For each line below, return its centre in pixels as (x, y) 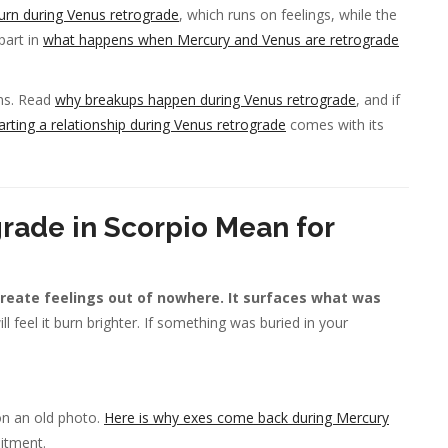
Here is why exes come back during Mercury (246, 418)
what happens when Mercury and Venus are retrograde (221, 39)
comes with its (335, 124)
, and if (378, 99)
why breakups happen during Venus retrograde (205, 99)
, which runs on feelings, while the (288, 14)
